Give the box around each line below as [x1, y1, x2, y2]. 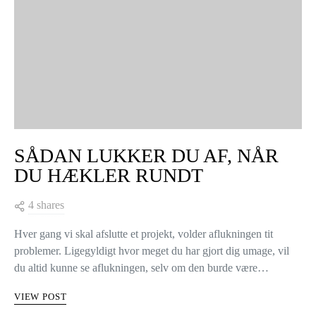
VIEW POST [14, 291, 67, 302]
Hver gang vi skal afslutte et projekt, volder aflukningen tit [14, 228, 273, 240]
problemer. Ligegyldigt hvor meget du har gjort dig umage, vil [14, 245, 289, 257]
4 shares [28, 199, 64, 211]
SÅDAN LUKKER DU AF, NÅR [14, 145, 279, 166]
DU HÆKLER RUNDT [14, 164, 203, 186]
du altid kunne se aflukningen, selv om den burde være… [14, 262, 269, 274]
